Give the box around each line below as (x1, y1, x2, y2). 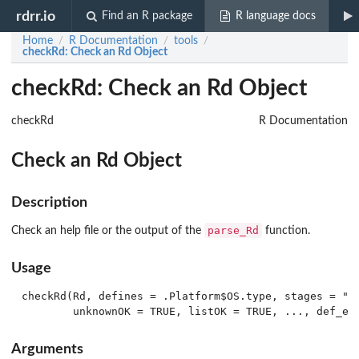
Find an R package (102, 10, 193, 22)
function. (262, 225, 310, 236)
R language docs (235, 10, 316, 22)
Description (11, 196, 87, 209)
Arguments (11, 341, 83, 356)
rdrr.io (16, 9, 56, 23)
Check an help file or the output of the (11, 225, 204, 236)
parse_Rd (208, 224, 259, 236)
